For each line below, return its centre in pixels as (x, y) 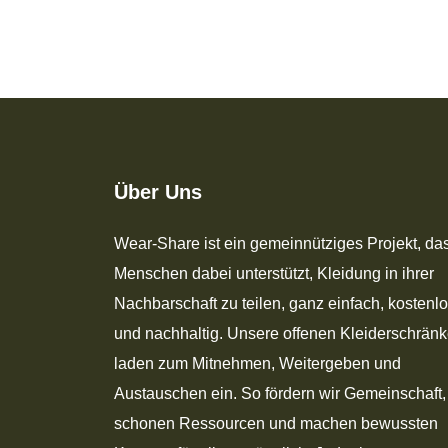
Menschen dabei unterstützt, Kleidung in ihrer (274, 274)
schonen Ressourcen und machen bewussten (276, 424)
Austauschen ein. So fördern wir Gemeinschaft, (280, 394)
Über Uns (158, 192)
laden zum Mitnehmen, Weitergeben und (257, 364)
